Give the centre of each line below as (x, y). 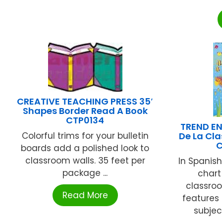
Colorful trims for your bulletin (85, 136)
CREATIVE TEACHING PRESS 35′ (85, 101)
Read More (85, 195)
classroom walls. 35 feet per (85, 160)
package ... (85, 173)
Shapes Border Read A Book (85, 111)
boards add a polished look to (85, 148)
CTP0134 (85, 120)
